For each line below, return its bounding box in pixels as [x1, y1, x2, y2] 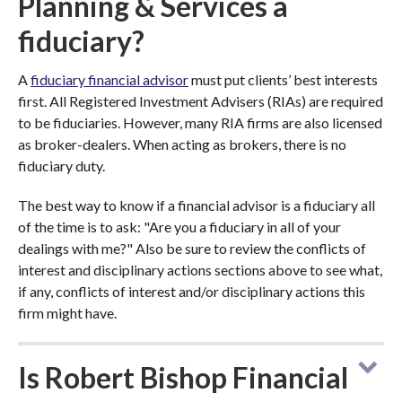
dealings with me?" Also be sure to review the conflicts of [18, 240, 366, 257]
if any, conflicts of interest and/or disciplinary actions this [18, 283, 365, 300]
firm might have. [18, 304, 117, 321]
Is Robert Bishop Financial [18, 360, 348, 395]
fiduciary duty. [18, 157, 105, 174]
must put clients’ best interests [188, 71, 378, 88]
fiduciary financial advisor [31, 71, 188, 88]
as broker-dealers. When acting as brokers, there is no [18, 135, 346, 153]
